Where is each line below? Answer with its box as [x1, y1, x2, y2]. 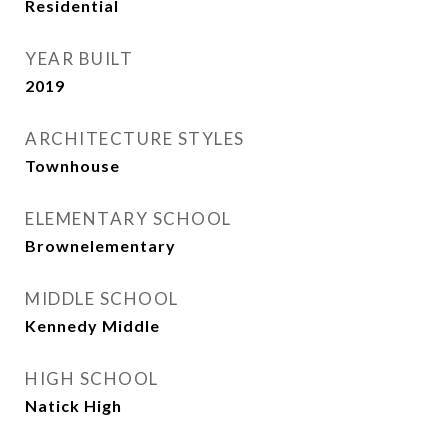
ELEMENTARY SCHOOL [25, 208, 232, 229]
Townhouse [25, 156, 120, 175]
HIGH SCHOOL [25, 368, 159, 389]
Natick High [25, 396, 122, 415]
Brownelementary [25, 236, 176, 255]
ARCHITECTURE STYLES [25, 128, 245, 149]
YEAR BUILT [25, 48, 133, 69]
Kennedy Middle [25, 316, 160, 335]
